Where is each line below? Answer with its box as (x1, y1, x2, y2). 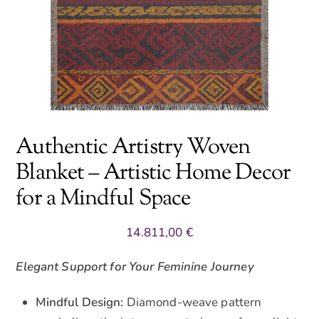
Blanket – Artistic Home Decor (16, 158, 291, 190)
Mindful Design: (35, 293, 124, 310)
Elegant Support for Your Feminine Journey (16, 258, 254, 275)
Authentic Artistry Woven (16, 132, 251, 164)
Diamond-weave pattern (123, 293, 262, 310)
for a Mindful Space (16, 184, 190, 216)
